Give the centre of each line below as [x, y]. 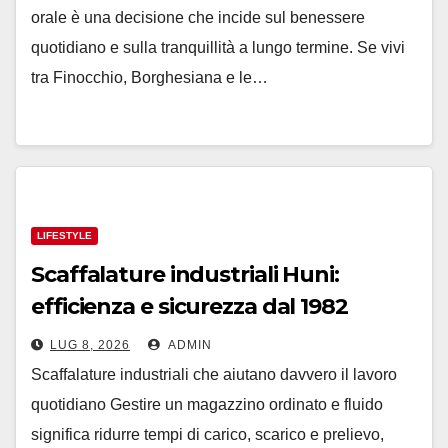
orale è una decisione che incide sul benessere [198, 17]
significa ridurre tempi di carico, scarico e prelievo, [207, 434]
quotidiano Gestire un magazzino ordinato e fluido [207, 404]
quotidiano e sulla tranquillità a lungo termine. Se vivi [218, 47]
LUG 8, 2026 [90, 345]
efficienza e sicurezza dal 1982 [189, 306]
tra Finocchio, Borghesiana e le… [149, 77]
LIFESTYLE [64, 235]
